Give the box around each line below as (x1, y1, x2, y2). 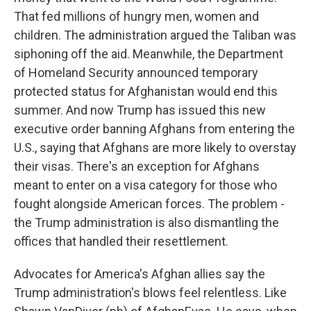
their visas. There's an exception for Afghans (14, 159, 260, 174)
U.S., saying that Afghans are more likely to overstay (14, 140, 296, 155)
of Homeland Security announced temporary (14, 65, 258, 80)
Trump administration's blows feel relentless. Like (14, 285, 287, 300)
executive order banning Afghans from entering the (14, 121, 295, 136)
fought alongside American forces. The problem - (14, 196, 285, 211)
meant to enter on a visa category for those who (14, 178, 277, 192)
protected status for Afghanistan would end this (14, 84, 278, 99)
